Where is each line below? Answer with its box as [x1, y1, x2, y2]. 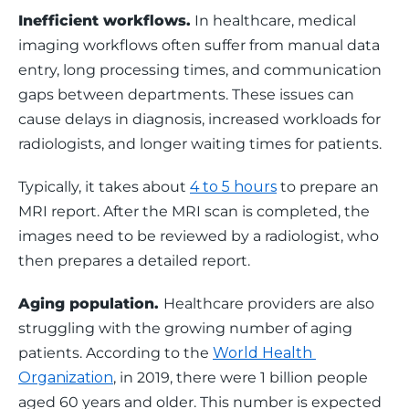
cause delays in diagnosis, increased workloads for [18, 110, 384, 128]
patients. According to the [18, 344, 213, 362]
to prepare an [277, 178, 383, 195]
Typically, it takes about [18, 178, 190, 195]
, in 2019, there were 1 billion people [113, 369, 372, 386]
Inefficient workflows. [18, 12, 191, 29]
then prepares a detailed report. [18, 252, 250, 269]
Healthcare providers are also [163, 295, 378, 312]
